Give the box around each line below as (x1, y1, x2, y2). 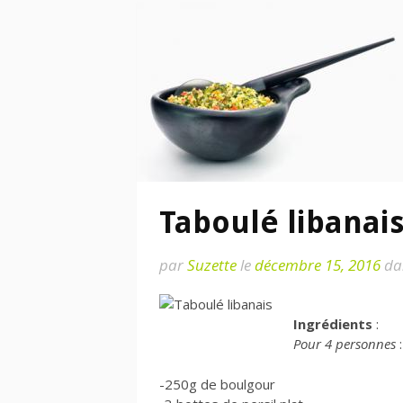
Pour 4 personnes (292, 335, 396, 353)
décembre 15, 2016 (255, 255, 381, 275)
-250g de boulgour (159, 374, 275, 393)
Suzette (187, 255, 237, 275)
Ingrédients (292, 315, 372, 333)
